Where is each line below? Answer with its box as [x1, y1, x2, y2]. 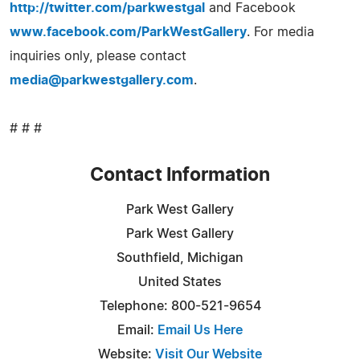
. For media [247, 25, 314, 39]
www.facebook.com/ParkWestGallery [10, 25, 247, 39]
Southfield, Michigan [117, 251, 243, 264]
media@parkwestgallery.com [10, 73, 194, 87]
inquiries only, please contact [10, 49, 186, 63]
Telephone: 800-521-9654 [99, 299, 261, 313]
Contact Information [90, 166, 270, 185]
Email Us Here [157, 323, 243, 337]
